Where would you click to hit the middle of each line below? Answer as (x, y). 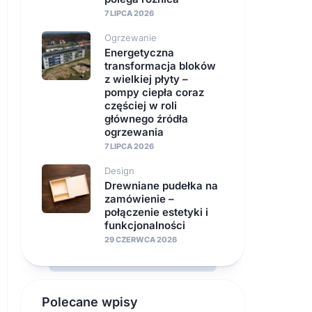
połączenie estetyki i (156, 212)
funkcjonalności (145, 225)
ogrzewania (134, 132)
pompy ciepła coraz (154, 92)
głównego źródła (146, 119)
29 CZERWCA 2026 (141, 240)
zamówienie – (139, 199)
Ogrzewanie (131, 38)
